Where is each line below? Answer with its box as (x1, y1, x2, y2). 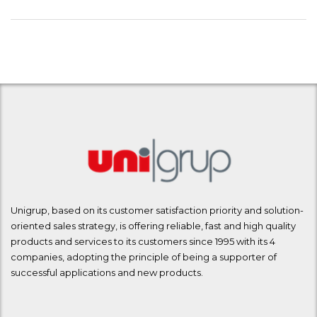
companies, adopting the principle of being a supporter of (11, 251, 277, 263)
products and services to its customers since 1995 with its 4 (11, 236, 275, 248)
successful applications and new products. (11, 267, 203, 279)
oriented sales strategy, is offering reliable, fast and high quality (11, 220, 296, 232)
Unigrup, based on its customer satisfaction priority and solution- (11, 204, 304, 217)
